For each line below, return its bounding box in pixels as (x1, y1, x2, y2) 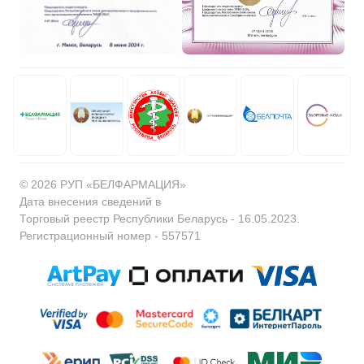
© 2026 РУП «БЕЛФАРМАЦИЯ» (19, 178, 186, 192)
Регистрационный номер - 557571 (19, 229, 201, 243)
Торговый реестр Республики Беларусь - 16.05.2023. (19, 212, 300, 226)
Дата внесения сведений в (19, 195, 161, 209)
